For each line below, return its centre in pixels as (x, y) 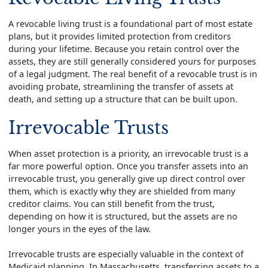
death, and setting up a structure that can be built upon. (123, 99)
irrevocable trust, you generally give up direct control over (127, 178)
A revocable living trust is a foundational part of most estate (130, 23)
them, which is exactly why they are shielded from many (121, 191)
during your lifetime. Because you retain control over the (124, 48)
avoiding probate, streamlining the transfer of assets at (121, 86)
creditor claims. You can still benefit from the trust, (111, 203)
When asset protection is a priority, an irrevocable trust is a (128, 153)
